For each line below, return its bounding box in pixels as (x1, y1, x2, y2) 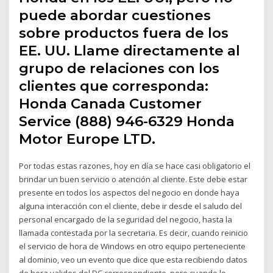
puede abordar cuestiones (19, 6, 211, 24)
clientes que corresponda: (19, 77, 209, 94)
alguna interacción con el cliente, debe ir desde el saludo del (19, 200, 243, 211)
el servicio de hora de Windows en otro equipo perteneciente (19, 240, 246, 252)
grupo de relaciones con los (19, 59, 220, 77)
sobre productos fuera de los (19, 24, 229, 41)
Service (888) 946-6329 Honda (19, 112, 235, 130)
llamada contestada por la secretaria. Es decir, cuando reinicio (19, 227, 249, 238)
